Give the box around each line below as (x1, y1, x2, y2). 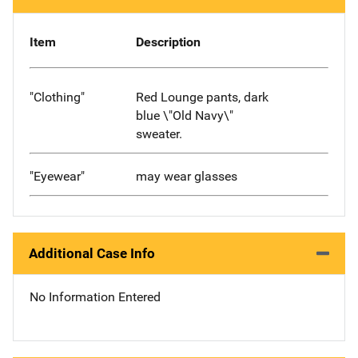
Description (135, 34, 201, 50)
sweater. (135, 125, 182, 141)
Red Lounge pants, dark (135, 89, 268, 105)
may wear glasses (135, 168, 237, 184)
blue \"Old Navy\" (135, 107, 233, 123)
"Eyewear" (30, 168, 85, 184)
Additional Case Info (29, 245, 155, 261)
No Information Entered (30, 288, 161, 304)
